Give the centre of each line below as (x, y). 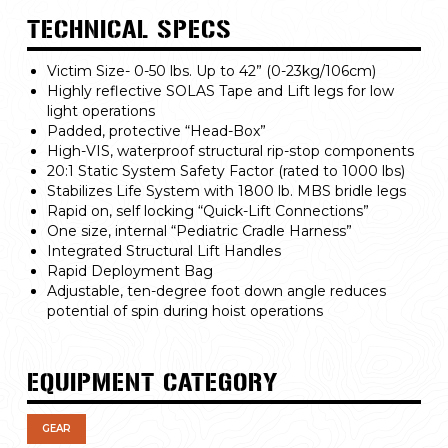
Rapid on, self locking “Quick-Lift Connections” (207, 211)
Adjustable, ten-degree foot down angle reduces (216, 291)
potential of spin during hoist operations (184, 311)
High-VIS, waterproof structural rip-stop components (230, 151)
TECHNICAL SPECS (129, 30)
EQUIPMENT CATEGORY (152, 383)
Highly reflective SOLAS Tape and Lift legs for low (220, 91)
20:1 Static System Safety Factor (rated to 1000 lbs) (225, 171)
